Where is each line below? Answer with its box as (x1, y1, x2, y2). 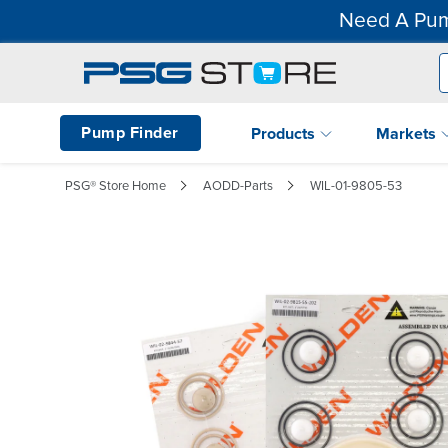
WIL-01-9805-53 (310, 177, 402, 194)
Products (251, 123, 319, 144)
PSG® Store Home (65, 177, 166, 194)
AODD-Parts (203, 177, 273, 194)
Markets (376, 123, 440, 144)
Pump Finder (81, 122, 179, 143)
